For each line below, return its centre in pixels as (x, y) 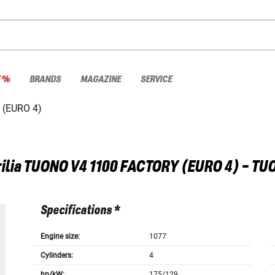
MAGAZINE (101, 79)
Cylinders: (56, 256)
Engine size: (60, 237)
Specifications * (80, 211)
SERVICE (156, 79)
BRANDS (45, 79)
